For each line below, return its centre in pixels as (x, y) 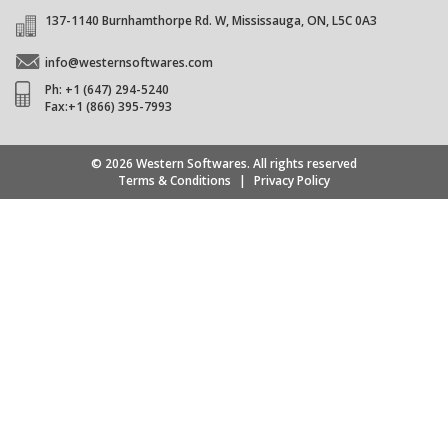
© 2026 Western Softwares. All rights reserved (224, 163)
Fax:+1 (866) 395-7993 (108, 106)
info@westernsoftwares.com (129, 62)
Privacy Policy (292, 180)
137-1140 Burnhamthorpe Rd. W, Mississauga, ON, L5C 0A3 (211, 20)
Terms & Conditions (174, 180)
